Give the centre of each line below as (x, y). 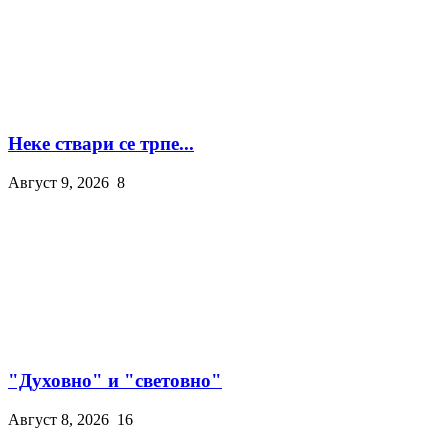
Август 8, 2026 (58, 420)
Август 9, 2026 (58, 182)
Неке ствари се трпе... (101, 143)
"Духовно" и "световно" (115, 381)
